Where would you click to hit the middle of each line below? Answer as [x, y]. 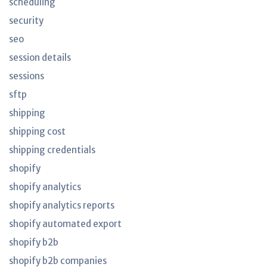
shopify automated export [65, 224]
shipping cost [37, 131]
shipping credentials [52, 150]
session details [40, 58]
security [26, 21]
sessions [27, 76]
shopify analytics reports [62, 205]
